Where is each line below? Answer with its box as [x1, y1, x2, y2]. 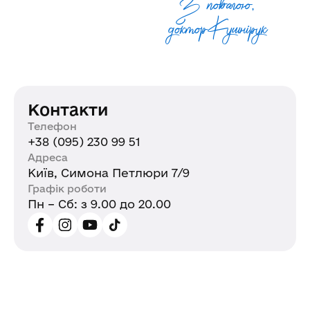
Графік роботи [28, 183, 107, 195]
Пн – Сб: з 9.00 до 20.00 [28, 197, 171, 211]
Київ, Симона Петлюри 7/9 [28, 166, 190, 180]
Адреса [28, 152, 68, 164]
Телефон [28, 120, 77, 133]
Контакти [28, 100, 109, 119]
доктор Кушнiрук [168, 13, 266, 52]
